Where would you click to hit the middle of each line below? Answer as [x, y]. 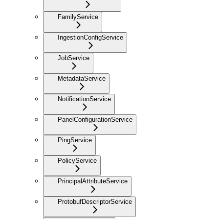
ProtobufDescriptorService [95, 201]
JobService [74, 58]
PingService [75, 140]
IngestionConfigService [90, 37]
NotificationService [84, 99]
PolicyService [77, 160]
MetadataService [82, 78]
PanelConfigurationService [95, 119]
